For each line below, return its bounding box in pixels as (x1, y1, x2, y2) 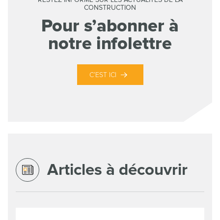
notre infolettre (48, 33, 172, 55)
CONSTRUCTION (84, 3, 136, 12)
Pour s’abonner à (41, 15, 179, 37)
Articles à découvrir (47, 160, 188, 180)
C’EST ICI (89, 71, 116, 79)
